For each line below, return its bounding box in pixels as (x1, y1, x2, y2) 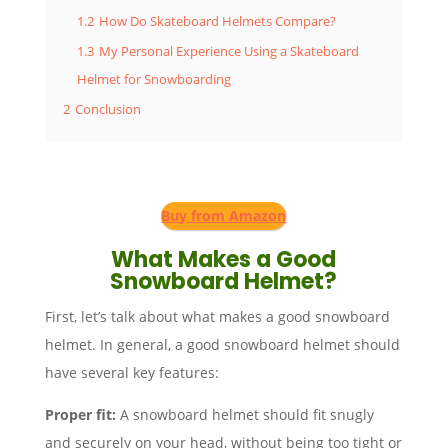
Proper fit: (44, 404, 116, 424)
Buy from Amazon (161, 205, 287, 225)
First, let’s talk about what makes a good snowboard (44, 306, 390, 326)
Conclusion (74, 100, 141, 118)
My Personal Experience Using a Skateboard (98, 42, 359, 60)
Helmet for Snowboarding (76, 70, 231, 88)
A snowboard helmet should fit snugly (115, 404, 374, 424)
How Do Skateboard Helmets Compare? (98, 12, 336, 30)
